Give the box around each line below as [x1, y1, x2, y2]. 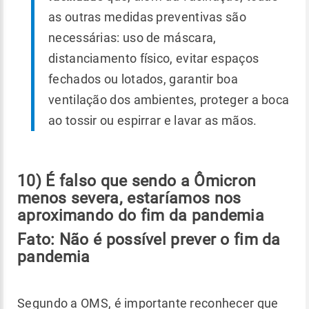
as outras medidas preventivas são [48, 9, 246, 24]
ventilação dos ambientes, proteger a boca [48, 92, 290, 107]
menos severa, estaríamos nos [17, 188, 241, 207]
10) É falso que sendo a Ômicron [17, 171, 257, 190]
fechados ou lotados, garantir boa [48, 71, 238, 86]
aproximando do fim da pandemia [17, 206, 264, 224]
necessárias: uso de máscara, [48, 30, 217, 45]
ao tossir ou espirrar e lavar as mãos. [48, 112, 257, 128]
